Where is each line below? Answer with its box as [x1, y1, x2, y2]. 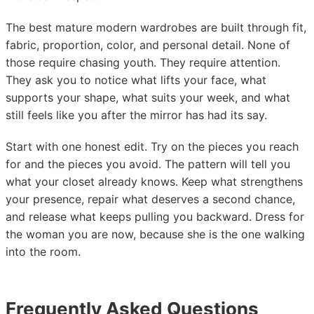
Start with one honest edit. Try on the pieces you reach [6, 139, 299, 153]
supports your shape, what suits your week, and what [6, 90, 290, 104]
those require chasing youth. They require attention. [6, 55, 280, 69]
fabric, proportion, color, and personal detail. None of [6, 38, 290, 52]
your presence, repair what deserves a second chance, [6, 192, 295, 206]
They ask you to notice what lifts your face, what [6, 73, 266, 87]
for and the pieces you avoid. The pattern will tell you [6, 157, 290, 171]
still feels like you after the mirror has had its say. [6, 108, 267, 122]
